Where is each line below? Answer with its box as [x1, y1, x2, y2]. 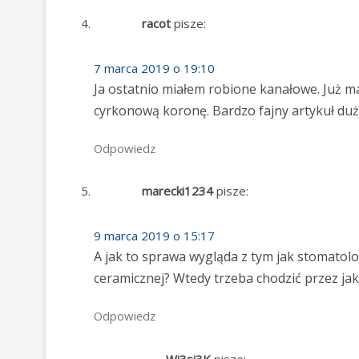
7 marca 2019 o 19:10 [94, 59, 215, 76]
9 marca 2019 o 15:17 [94, 228, 215, 244]
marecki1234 [142, 183, 213, 200]
